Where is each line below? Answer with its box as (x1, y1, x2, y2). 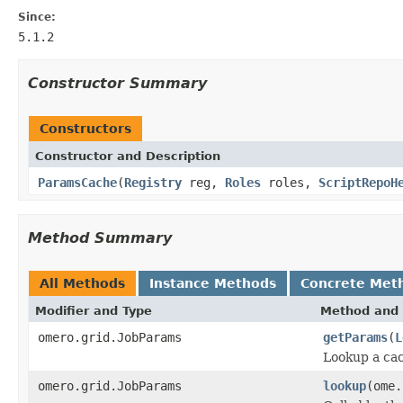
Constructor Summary (28, 74, 207, 92)
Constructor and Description (35, 148, 220, 163)
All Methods (40, 275, 125, 291)
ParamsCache (38, 175, 117, 190)
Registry (124, 175, 182, 190)
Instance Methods (149, 275, 276, 291)
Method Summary (28, 228, 172, 246)
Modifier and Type (35, 303, 152, 318)
